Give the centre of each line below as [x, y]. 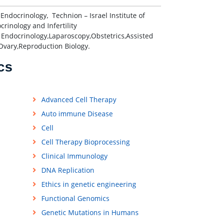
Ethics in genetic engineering [89, 184]
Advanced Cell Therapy [79, 100]
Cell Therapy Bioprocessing [85, 142]
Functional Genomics [75, 199]
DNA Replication [68, 170]
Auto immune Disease [77, 114]
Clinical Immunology [74, 156]
